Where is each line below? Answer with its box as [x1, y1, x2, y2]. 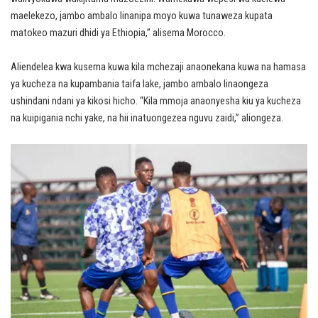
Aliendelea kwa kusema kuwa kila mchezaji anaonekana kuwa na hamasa [11, 60, 306, 73]
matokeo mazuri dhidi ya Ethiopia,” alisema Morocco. [11, 26, 226, 39]
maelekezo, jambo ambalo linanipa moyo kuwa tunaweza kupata [11, 9, 273, 22]
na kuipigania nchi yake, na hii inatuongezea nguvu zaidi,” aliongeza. [11, 111, 283, 124]
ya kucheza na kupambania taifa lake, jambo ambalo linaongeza [11, 77, 268, 90]
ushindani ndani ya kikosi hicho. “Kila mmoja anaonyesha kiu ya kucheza [11, 94, 301, 107]
